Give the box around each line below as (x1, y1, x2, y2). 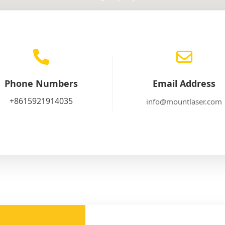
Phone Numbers (4, 77, 78, 90)
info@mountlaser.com (146, 96, 222, 107)
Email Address (153, 77, 215, 90)
